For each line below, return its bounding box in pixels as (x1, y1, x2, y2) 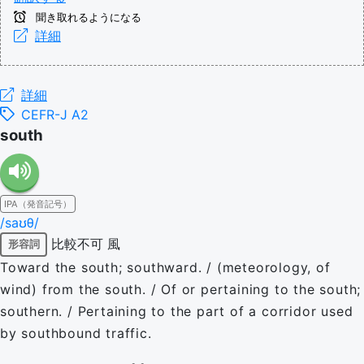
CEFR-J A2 (21, 106, 89, 123)
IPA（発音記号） (4, 197, 71, 210)
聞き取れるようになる (32, 11, 141, 24)
